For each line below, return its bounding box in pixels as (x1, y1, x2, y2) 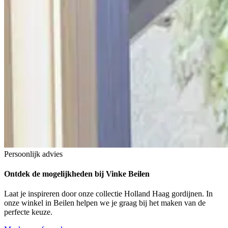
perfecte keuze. (4, 208, 52, 217)
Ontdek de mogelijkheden (4, 169, 93, 178)
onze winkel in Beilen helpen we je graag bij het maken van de (4, 198, 206, 208)
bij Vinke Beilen (93, 169, 150, 178)
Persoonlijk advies (4, 149, 63, 158)
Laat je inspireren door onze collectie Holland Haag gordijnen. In (4, 189, 213, 198)
